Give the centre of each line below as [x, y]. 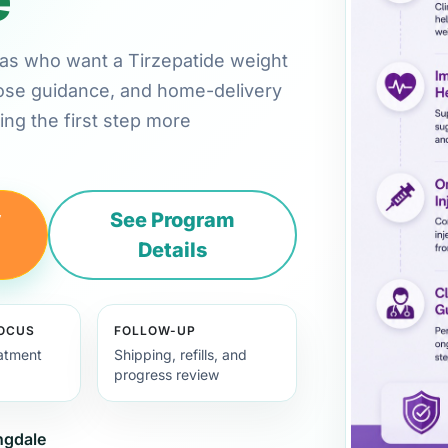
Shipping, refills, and [181, 354]
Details [173, 249]
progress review [167, 374]
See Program [173, 219]
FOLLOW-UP [155, 330]
